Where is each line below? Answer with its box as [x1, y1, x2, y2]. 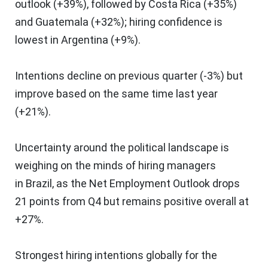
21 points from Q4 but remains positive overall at [15, 194, 249, 208]
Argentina [61, 33, 108, 46]
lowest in [15, 33, 61, 46]
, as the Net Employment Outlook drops [52, 176, 240, 190]
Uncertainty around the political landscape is [15, 141, 229, 154]
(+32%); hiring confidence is [89, 15, 223, 28]
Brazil [26, 176, 52, 190]
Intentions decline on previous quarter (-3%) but [15, 69, 243, 82]
